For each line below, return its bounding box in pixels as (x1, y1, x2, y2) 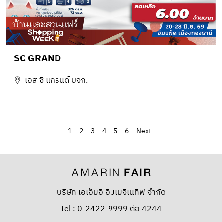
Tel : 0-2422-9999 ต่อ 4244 (60, 202, 162, 216)
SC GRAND (14, 51, 61, 66)
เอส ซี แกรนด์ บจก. (25, 73, 88, 87)
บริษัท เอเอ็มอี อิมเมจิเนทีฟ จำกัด (56, 185, 166, 199)
